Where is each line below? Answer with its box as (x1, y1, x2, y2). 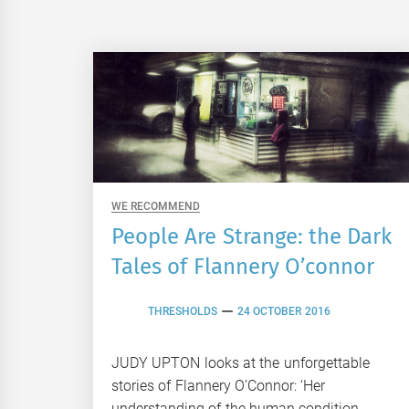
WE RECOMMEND (111, 199, 201, 213)
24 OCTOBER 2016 (237, 305, 330, 319)
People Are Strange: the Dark (111, 223, 393, 249)
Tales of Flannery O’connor (111, 253, 374, 279)
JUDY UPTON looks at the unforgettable (111, 353, 370, 372)
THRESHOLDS (148, 305, 217, 319)
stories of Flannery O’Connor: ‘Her (111, 376, 326, 394)
